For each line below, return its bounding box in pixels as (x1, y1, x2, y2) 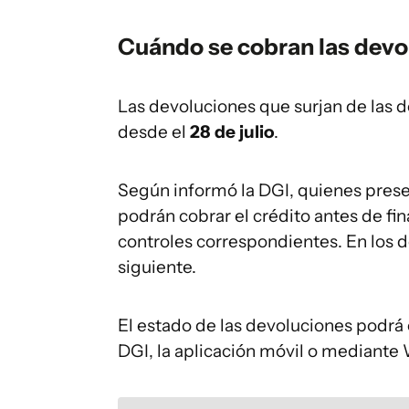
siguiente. (118, 257, 196, 278)
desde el (118, 121, 190, 142)
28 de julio (190, 121, 274, 142)
